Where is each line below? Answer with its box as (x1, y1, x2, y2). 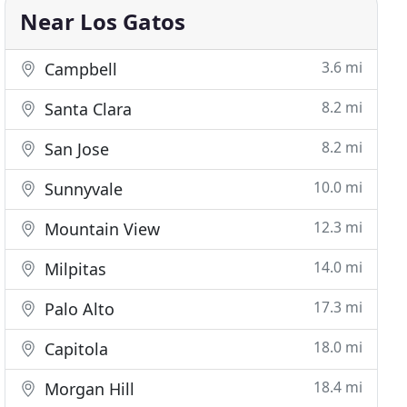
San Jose (40, 138, 110, 160)
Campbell (40, 58, 118, 80)
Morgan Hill (40, 378, 135, 400)
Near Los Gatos (20, 6, 186, 36)
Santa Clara (40, 98, 133, 120)
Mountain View (40, 218, 161, 240)
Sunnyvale (40, 178, 124, 200)
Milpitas (40, 258, 107, 280)
